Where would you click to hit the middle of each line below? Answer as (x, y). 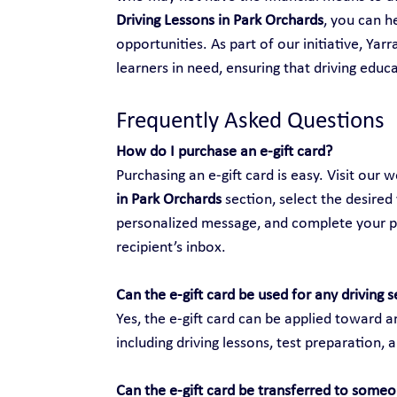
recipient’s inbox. (171, 248)
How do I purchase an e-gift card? (224, 152)
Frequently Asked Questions (250, 122)
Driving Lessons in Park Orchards (219, 21)
